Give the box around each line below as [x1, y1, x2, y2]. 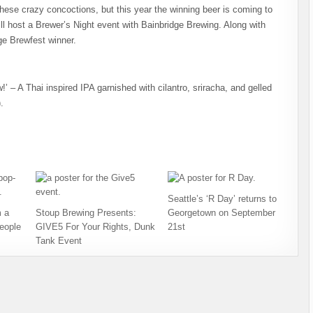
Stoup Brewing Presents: [35, 208, 136, 218]
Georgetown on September [168, 208, 276, 218]
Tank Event [35, 235, 82, 246]
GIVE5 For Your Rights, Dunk [35, 221, 155, 232]
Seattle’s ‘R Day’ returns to [168, 194, 277, 204]
